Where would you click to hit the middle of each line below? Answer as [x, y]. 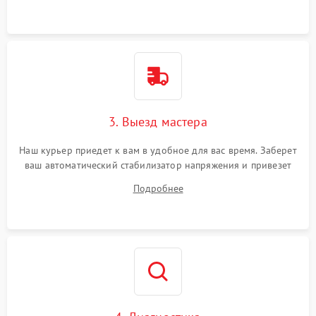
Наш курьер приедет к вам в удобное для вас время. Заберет [158, 150]
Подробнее [158, 188]
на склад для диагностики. [158, 180]
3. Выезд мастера [158, 121]
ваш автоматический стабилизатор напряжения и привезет [158, 165]
